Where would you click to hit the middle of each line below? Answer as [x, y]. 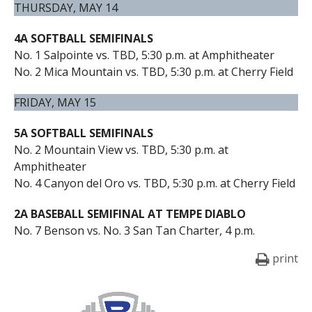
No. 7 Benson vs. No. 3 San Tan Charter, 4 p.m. [134, 231]
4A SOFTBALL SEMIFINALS [83, 39]
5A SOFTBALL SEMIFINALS [83, 133]
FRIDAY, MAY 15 [55, 103]
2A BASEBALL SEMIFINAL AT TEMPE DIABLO [130, 214]
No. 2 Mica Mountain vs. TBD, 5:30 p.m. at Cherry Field [153, 72]
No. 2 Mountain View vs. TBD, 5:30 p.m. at [121, 150]
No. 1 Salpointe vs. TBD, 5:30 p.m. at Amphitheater [144, 55]
